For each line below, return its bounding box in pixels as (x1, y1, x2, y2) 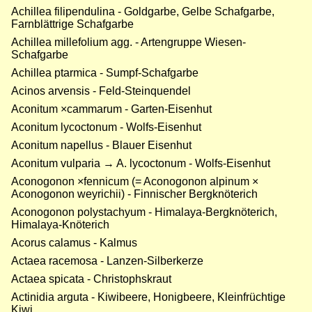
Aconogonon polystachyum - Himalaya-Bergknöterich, (11, 206, 277, 219)
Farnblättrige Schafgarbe (11, 18, 134, 31)
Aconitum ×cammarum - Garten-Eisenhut (11, 103, 212, 116)
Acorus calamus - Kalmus (11, 237, 137, 249)
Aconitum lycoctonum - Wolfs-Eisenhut (11, 121, 201, 134)
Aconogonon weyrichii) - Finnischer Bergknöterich (11, 188, 258, 201)
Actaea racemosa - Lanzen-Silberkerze (11, 255, 203, 267)
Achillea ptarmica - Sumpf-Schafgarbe (11, 67, 198, 79)
